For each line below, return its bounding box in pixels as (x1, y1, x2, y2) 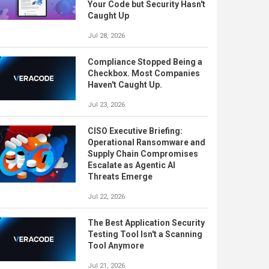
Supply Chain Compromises (88, 148, 198, 159)
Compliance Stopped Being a (88, 56, 202, 67)
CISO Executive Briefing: (88, 125, 183, 136)
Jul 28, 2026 (88, 31, 125, 40)
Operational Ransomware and (88, 137, 205, 147)
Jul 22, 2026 (88, 192, 125, 201)
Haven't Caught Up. (88, 79, 162, 89)
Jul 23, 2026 (88, 100, 125, 109)
